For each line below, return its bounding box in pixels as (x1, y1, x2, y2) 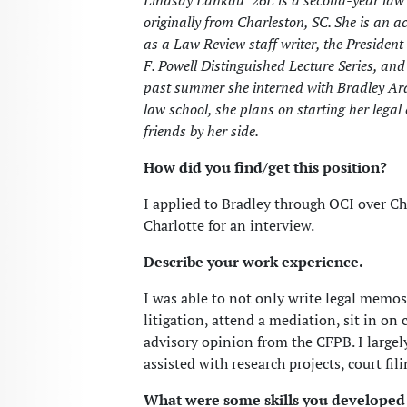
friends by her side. (144, 121, 259, 142)
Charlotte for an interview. (144, 215, 314, 236)
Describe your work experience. (144, 252, 363, 273)
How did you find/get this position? (144, 157, 387, 178)
